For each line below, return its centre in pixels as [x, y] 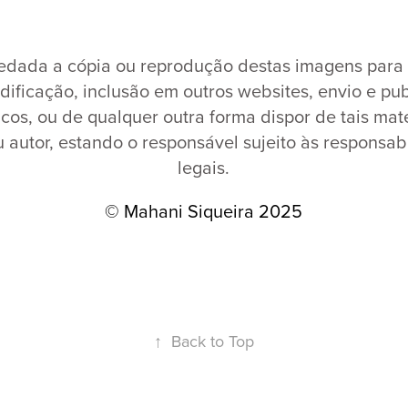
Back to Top [213, 342]
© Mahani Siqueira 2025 [204, 211]
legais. [204, 168]
